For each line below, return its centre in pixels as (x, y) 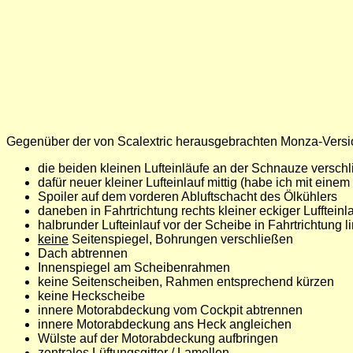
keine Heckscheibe (91, 296)
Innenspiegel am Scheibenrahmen (134, 268)
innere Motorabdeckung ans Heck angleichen (165, 324)
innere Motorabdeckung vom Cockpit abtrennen (170, 310)
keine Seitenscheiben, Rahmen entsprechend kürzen (186, 282)
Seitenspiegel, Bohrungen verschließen (181, 239)
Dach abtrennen (83, 253)
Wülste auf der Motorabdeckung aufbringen (158, 338)
